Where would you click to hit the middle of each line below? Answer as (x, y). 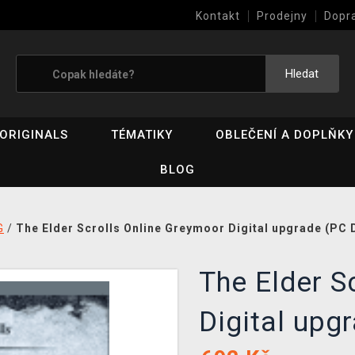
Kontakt (218, 16)
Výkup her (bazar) (247, 44)
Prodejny (282, 16)
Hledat (302, 74)
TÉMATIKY (142, 135)
